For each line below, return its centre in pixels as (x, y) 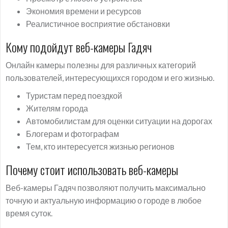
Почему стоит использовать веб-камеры (92, 169)
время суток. (29, 213)
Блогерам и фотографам (73, 134)
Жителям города (57, 108)
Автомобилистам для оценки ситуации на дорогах (119, 121)
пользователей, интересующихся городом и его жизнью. (110, 78)
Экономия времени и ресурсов (84, 11)
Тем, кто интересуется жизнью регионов (100, 146)
